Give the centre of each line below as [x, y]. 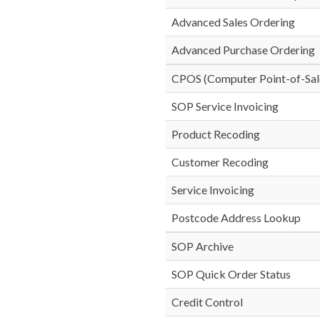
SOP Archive [202, 246]
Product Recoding [216, 134]
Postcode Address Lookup [236, 217]
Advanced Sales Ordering [233, 22]
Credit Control [207, 302]
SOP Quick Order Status [231, 274]
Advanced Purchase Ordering [243, 50]
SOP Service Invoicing [225, 106]
